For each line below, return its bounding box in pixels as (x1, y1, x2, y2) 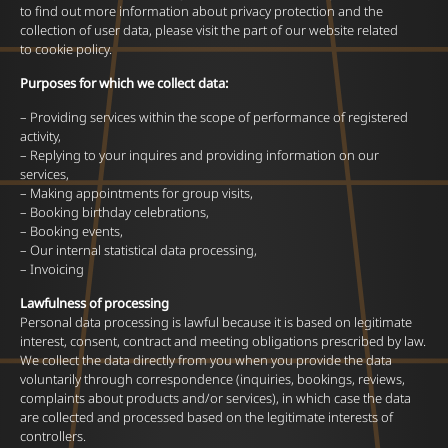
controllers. (20, 427, 86, 445)
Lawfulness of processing (20, 294, 169, 312)
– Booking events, (20, 222, 123, 240)
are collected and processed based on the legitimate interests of (20, 408, 393, 426)
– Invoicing (20, 260, 84, 278)
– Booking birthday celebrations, (20, 203, 209, 221)
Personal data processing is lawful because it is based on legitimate (20, 313, 412, 331)
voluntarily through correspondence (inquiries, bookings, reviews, (20, 370, 405, 388)
